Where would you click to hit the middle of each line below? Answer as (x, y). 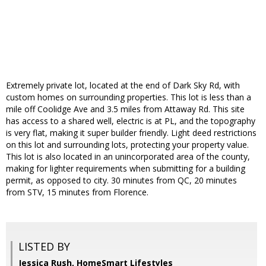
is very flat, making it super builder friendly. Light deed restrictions (131, 133)
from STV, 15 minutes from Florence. (77, 192)
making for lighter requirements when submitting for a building (126, 169)
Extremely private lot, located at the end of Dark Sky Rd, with (123, 85)
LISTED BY (44, 247)
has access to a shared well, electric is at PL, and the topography (131, 121)
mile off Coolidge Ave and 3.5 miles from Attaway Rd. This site (125, 109)
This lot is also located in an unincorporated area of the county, (128, 157)
